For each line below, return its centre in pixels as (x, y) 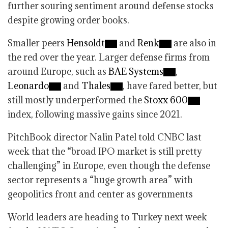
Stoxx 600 (166, 100)
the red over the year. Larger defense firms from (109, 57)
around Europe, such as (58, 72)
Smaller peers (37, 43)
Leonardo (28, 86)
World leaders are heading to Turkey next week (107, 217)
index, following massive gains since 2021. (95, 114)
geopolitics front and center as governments (100, 194)
